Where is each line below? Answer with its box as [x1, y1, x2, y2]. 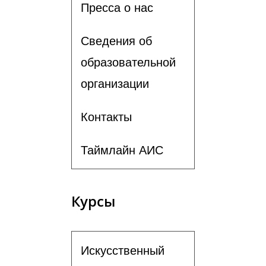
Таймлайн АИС [81, 143, 163, 157]
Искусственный [81, 243, 164, 257]
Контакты [81, 110, 132, 123]
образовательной [81, 55, 176, 69]
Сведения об [81, 34, 152, 47]
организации [81, 77, 149, 90]
